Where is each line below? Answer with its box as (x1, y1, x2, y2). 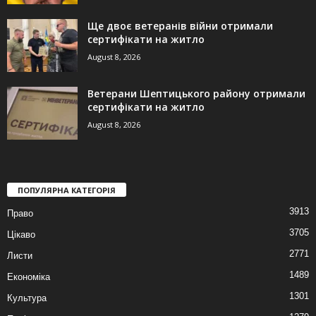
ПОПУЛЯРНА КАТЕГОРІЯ (18, 185, 116, 196)
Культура (7, 293, 47, 304)
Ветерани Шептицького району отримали (87, 87, 305, 101)
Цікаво (7, 229, 35, 241)
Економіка (7, 272, 50, 283)
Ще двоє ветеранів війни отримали (87, 19, 273, 33)
